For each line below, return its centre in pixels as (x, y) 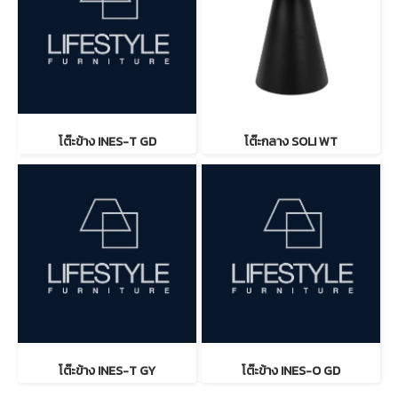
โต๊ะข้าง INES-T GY (107, 371)
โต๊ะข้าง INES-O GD (291, 371)
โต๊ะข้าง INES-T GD (107, 142)
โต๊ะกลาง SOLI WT (291, 142)
